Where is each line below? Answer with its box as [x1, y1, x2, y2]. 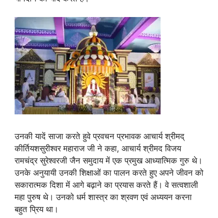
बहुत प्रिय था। [15, 204, 58, 214]
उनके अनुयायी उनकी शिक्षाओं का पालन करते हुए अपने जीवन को [15, 167, 203, 178]
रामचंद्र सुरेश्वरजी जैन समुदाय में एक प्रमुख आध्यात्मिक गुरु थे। [15, 155, 202, 165]
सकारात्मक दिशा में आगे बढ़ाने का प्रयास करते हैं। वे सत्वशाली [15, 180, 198, 190]
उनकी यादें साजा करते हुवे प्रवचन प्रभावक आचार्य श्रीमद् [15, 131, 184, 141]
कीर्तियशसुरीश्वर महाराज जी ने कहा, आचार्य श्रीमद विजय [15, 143, 181, 153]
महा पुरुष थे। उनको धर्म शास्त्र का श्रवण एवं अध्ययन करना [15, 192, 192, 202]
